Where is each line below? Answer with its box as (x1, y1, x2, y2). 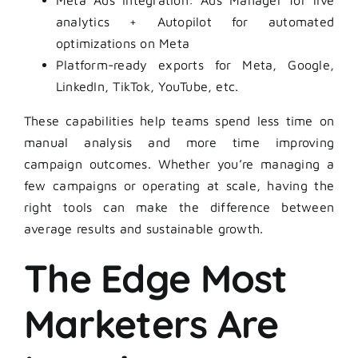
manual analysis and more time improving (24, 135, 334, 150)
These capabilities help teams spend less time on (24, 113, 334, 129)
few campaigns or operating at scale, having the (24, 178, 334, 193)
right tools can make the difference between (24, 200, 334, 215)
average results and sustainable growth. (24, 221, 264, 237)
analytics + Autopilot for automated (56, 14, 334, 30)
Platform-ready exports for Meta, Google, (56, 58, 334, 73)
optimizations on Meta (56, 36, 190, 51)
